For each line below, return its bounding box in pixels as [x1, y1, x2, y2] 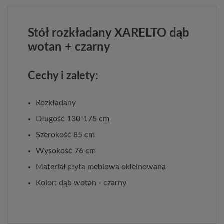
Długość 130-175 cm [36, 114, 109, 123]
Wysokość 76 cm [36, 146, 96, 155]
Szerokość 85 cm [36, 130, 95, 139]
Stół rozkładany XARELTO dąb [28, 27, 189, 39]
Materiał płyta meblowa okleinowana [36, 162, 166, 171]
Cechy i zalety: [28, 70, 98, 81]
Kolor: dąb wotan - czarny [36, 178, 126, 187]
